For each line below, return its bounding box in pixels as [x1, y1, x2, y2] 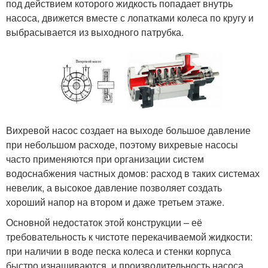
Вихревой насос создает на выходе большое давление [6, 123, 251, 137]
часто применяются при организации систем [6, 151, 204, 166]
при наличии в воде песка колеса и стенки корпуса [6, 243, 231, 258]
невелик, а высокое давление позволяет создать [6, 180, 222, 194]
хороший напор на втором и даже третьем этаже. [6, 194, 224, 209]
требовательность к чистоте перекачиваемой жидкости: [6, 229, 252, 243]
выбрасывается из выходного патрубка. [6, 25, 184, 39]
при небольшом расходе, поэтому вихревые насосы [6, 137, 238, 151]
